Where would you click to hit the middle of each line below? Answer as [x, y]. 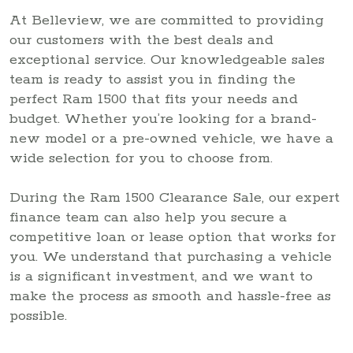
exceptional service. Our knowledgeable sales [167, 59]
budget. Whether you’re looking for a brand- [163, 119]
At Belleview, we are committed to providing [167, 20]
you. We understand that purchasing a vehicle [171, 256]
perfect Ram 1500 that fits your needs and [154, 99]
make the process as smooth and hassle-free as [170, 296]
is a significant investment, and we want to [161, 276]
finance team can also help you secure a [148, 217]
